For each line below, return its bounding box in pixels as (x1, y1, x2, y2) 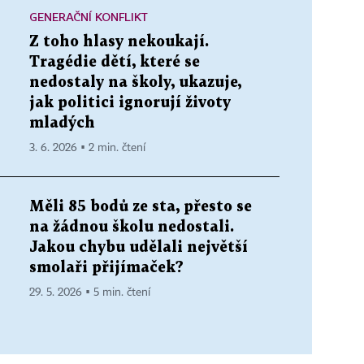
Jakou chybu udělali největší (29, 240, 248, 255)
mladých (29, 116, 95, 131)
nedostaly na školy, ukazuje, (29, 76, 241, 90)
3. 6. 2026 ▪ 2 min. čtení (29, 142, 145, 154)
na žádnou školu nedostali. (29, 220, 234, 235)
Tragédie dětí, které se (29, 55, 200, 70)
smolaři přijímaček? (29, 261, 184, 275)
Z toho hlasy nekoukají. (29, 35, 209, 50)
